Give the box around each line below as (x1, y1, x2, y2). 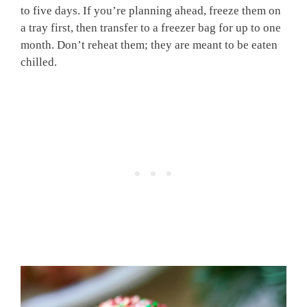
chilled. (21, 55, 57, 69)
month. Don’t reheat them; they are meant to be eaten (21, 38, 278, 51)
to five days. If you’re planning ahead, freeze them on (21, 3, 281, 17)
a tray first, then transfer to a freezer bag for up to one (21, 21, 281, 34)
